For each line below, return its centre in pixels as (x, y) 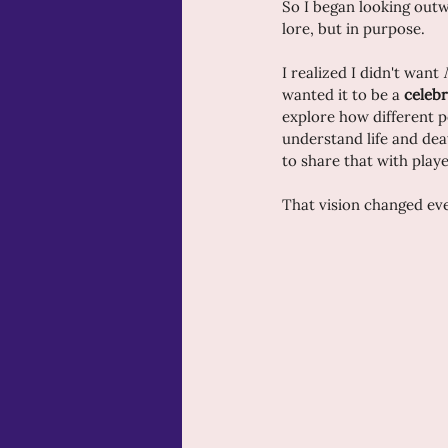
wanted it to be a (343, 94)
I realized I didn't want (362, 72)
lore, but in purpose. (353, 28)
